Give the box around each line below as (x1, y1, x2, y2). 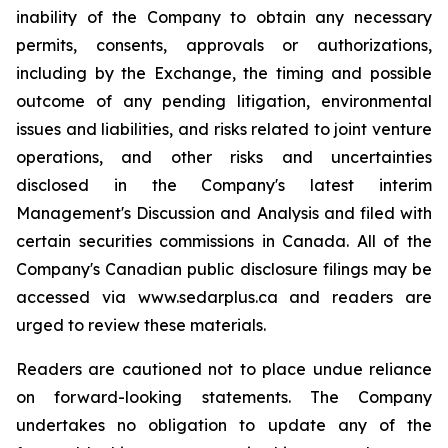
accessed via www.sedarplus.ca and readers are (16, 287, 432, 307)
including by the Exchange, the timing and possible (16, 63, 432, 83)
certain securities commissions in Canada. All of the (16, 231, 432, 251)
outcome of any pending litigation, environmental (16, 91, 432, 111)
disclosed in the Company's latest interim (16, 175, 432, 195)
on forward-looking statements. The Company (16, 387, 432, 407)
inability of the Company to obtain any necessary (16, 7, 432, 27)
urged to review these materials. (16, 315, 266, 335)
